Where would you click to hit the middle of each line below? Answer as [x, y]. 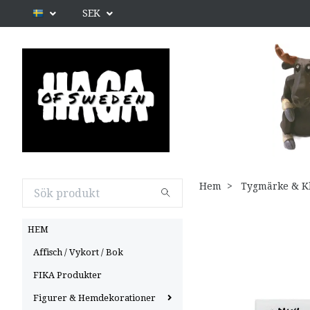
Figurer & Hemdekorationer [94, 298]
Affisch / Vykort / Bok [78, 252]
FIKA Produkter [67, 275]
